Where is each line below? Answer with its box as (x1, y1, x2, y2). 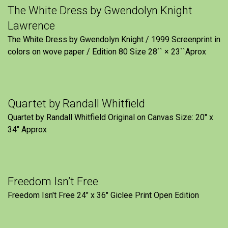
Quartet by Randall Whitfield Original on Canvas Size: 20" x (8, 112, 213, 122)
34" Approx (8, 124, 47, 134)
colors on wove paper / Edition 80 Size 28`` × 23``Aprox (8, 46, 206, 56)
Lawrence (8, 19, 55, 32)
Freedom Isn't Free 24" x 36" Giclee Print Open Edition (8, 190, 203, 200)
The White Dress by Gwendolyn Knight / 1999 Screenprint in (8, 34, 220, 44)
